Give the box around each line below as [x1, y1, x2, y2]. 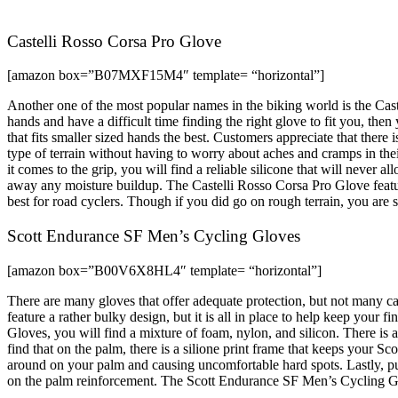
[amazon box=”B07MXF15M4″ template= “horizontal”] [7, 68, 324, 84]
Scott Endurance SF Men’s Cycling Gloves [7, 227, 300, 246]
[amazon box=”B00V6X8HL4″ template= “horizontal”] [7, 262, 322, 278]
